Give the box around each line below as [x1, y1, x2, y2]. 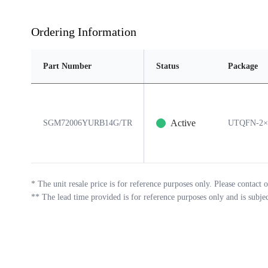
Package [228, 62, 258, 71]
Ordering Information [31, 25, 136, 38]
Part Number [43, 62, 92, 71]
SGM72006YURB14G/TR [43, 118, 132, 127]
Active [170, 118, 196, 128]
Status [156, 62, 179, 71]
